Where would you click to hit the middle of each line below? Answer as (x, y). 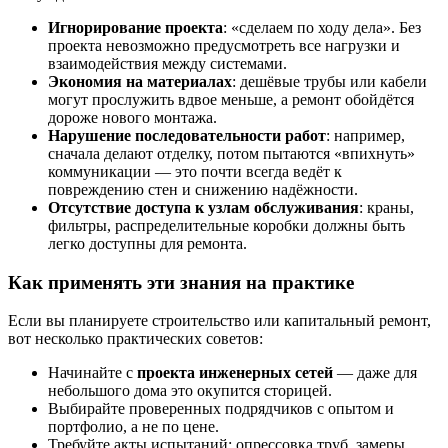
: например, (365, 135)
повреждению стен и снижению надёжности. (203, 189)
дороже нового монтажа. (132, 117)
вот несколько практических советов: (135, 339)
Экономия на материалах (140, 81)
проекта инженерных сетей (235, 373)
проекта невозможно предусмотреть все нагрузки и (224, 45)
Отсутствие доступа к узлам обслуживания (203, 207)
